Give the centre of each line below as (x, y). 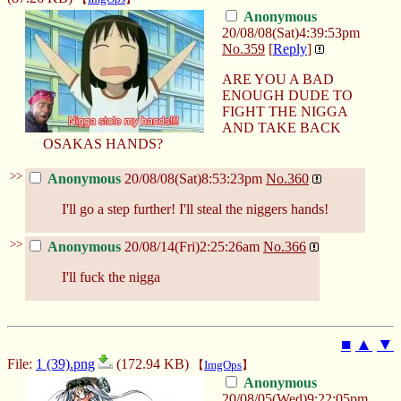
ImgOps (223, 364)
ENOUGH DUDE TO (287, 95)
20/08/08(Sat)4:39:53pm (291, 32)
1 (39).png (65, 363)
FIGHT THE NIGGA (285, 111)
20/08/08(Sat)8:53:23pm (193, 178)
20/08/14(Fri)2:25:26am (192, 246)
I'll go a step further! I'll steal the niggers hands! (195, 209)
